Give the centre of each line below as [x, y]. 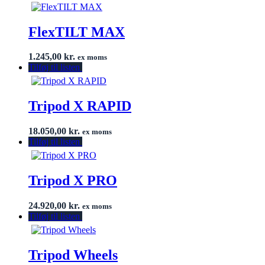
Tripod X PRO [73, 181]
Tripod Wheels [73, 255]
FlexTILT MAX [77, 32]
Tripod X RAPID [80, 106]
